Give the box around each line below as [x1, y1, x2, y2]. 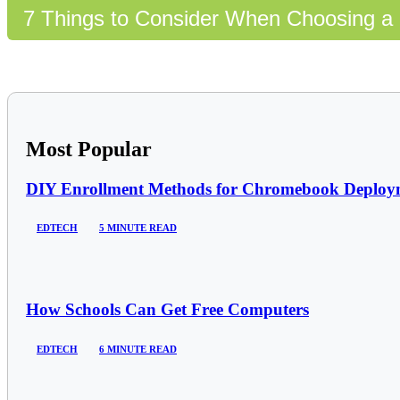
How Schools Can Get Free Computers [26, 300, 309, 320]
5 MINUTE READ [99, 222, 177, 234]
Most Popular [26, 137, 152, 161]
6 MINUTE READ [99, 343, 177, 354]
